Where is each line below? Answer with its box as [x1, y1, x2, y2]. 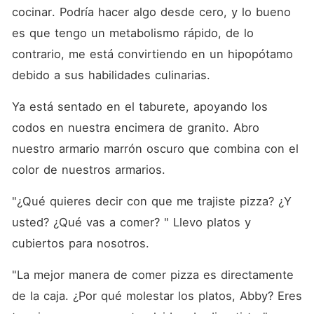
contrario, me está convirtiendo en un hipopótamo [11, 47, 293, 61]
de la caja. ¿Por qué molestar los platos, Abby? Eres [11, 289, 302, 303]
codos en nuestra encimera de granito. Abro [11, 121, 259, 135]
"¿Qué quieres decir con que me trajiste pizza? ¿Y [11, 194, 292, 208]
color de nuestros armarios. [11, 163, 170, 177]
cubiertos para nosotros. [11, 236, 153, 250]
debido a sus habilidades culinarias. [11, 68, 214, 82]
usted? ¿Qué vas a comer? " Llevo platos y [11, 215, 251, 229]
